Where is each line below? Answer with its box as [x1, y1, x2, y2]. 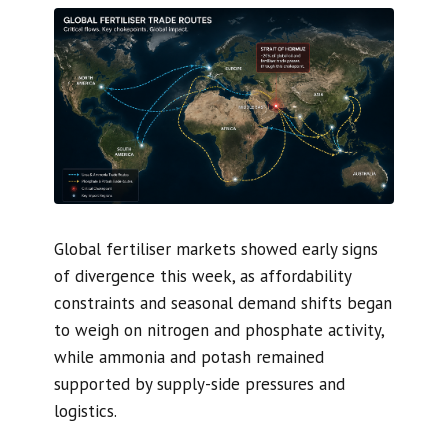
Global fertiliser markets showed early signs [53, 238, 378, 261]
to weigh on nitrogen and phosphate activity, [53, 319, 384, 342]
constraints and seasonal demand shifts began [53, 292, 392, 315]
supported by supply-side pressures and [53, 373, 345, 396]
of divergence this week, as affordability [53, 265, 351, 288]
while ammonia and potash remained [53, 346, 324, 369]
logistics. [53, 400, 117, 423]
